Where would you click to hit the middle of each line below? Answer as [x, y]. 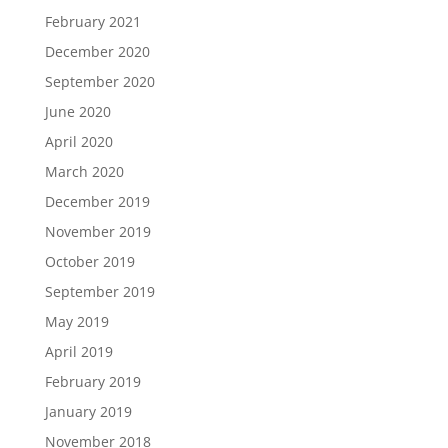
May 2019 [76, 321]
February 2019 [92, 381]
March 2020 [84, 171]
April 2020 [78, 141]
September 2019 [99, 291]
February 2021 [92, 21]
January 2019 [88, 411]
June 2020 [77, 111]
